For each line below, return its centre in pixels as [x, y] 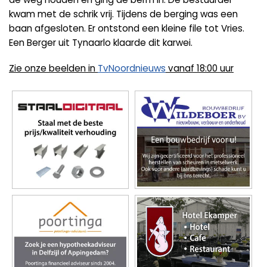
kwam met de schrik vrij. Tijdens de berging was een [123, 14]
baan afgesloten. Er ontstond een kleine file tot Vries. [127, 28]
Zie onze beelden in [53, 69]
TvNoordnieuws [132, 69]
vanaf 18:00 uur [200, 69]
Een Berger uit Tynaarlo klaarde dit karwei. [101, 42]
